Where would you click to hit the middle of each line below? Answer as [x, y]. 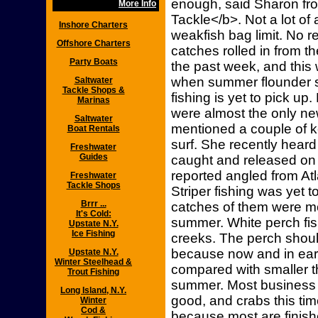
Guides [93, 157]
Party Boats [93, 62]
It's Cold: [93, 214]
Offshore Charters [93, 43]
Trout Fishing [93, 272]
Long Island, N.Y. [93, 290]
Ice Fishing [93, 234]
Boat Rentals [93, 128]
